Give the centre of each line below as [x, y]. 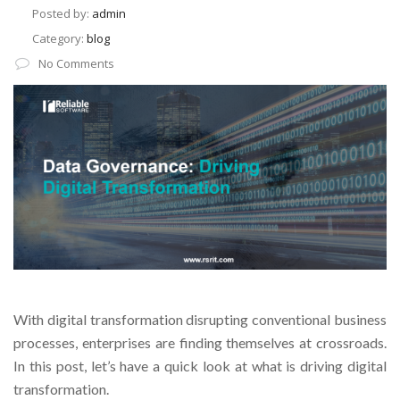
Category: [59, 38]
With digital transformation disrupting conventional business [200, 320]
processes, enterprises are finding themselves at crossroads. [200, 343]
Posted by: [62, 13]
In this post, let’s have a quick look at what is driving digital [200, 366]
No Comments [76, 63]
